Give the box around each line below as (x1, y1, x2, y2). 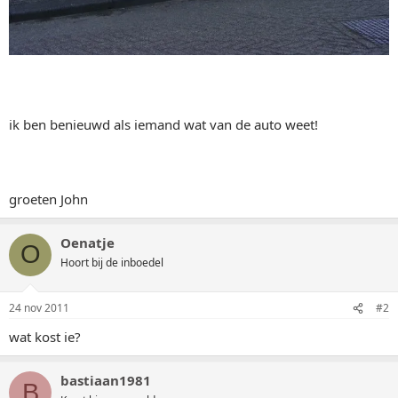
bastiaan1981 (60, 371, 151, 389)
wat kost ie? (9, 328, 81, 346)
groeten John (9, 189, 88, 208)
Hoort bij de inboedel (60, 254, 163, 270)
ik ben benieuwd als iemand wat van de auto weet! (9, 115, 318, 133)
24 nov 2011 (9, 300, 69, 315)
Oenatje (60, 233, 115, 251)
